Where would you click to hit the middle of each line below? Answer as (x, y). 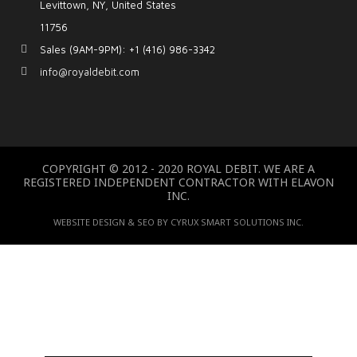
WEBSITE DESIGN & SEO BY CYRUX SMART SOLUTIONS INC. (178, 222)
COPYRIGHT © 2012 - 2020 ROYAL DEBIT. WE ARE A (178, 169)
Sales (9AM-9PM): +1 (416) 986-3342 (127, 49)
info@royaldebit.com (90, 72)
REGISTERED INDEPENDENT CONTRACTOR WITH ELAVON (178, 182)
